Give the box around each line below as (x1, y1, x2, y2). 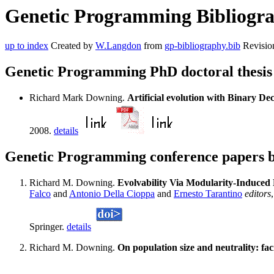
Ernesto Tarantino (174, 188, 242, 199)
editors (245, 188, 271, 199)
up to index (5, 40, 48, 51)
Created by (48, 40, 95, 51)
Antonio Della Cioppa (69, 188, 155, 199)
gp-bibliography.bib (165, 40, 240, 51)
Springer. (29, 221, 67, 232)
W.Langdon (95, 40, 141, 51)
